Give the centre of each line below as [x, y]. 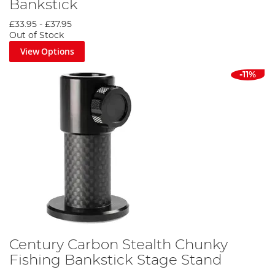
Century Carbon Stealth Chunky [118, 245]
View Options [47, 52]
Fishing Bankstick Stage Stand [116, 260]
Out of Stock [37, 36]
